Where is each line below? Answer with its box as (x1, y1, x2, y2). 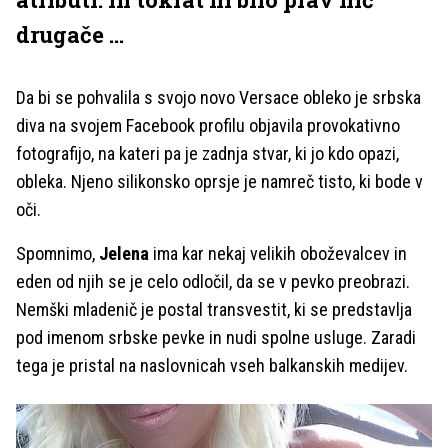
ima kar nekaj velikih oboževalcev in (149, 243, 407, 264)
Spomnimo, (16, 243, 99, 264)
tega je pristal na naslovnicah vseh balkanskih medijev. (16, 355, 408, 376)
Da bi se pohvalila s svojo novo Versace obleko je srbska (16, 87, 421, 108)
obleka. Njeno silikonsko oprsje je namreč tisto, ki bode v (16, 171, 423, 192)
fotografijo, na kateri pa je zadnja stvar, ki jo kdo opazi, (16, 143, 399, 164)
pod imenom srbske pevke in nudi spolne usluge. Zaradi (16, 327, 416, 348)
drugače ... (16, 20, 124, 49)
